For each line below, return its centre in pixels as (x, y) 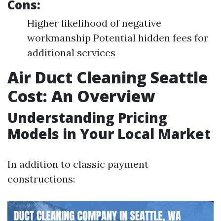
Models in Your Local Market (109, 134)
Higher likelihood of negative (94, 23)
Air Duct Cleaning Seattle (108, 77)
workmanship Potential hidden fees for (118, 38)
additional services (71, 53)
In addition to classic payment (78, 164)
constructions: (41, 179)
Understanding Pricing (87, 117)
